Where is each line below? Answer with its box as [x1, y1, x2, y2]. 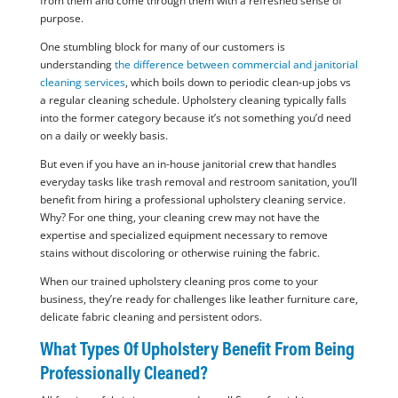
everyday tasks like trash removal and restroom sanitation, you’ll [39, 174, 357, 190]
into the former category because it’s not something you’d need [39, 110, 351, 126]
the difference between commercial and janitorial [111, 57, 358, 73]
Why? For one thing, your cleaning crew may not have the [39, 210, 320, 226]
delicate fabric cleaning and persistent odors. [39, 309, 262, 325]
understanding [39, 57, 112, 73]
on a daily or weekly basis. [39, 128, 168, 144]
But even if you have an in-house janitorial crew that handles [39, 156, 337, 172]
